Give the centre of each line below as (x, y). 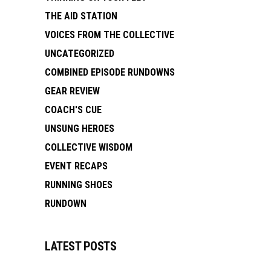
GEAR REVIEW (72, 91)
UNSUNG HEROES (80, 128)
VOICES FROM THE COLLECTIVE (109, 34)
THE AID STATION (81, 16)
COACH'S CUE (73, 109)
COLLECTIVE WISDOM (89, 147)
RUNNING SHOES (79, 184)
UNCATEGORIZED (80, 53)
